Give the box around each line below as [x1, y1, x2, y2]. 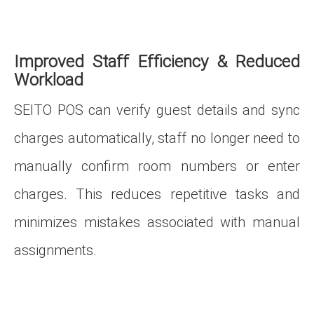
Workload [14, 67, 83, 90]
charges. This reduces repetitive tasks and [14, 184, 300, 203]
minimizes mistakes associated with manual [14, 212, 300, 231]
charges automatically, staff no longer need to [14, 128, 300, 146]
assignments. [14, 240, 97, 259]
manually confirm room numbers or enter [14, 156, 300, 175]
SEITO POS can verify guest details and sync [14, 100, 300, 118]
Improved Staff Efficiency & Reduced [14, 49, 300, 72]
